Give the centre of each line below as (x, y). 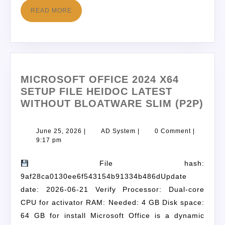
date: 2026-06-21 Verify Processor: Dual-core (113, 190)
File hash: (116, 163)
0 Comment (173, 131)
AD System (118, 131)
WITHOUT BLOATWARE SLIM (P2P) (112, 104)
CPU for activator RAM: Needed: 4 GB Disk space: (113, 203)
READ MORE (51, 11)
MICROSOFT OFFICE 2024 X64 (100, 80)
